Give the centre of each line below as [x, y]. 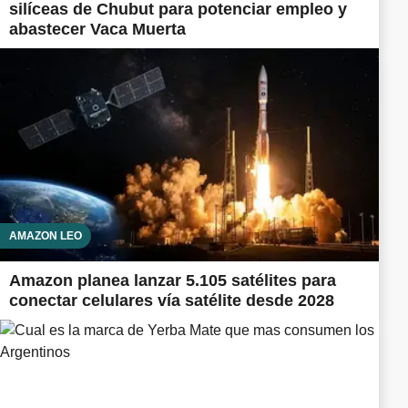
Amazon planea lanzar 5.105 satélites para [173, 280]
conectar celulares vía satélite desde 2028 [172, 300]
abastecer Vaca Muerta [97, 29]
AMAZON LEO [46, 235]
